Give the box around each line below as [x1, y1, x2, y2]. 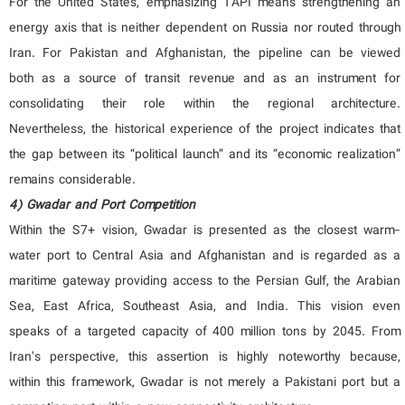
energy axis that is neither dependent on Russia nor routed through [9, 17, 400, 40]
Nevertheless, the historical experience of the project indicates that [9, 118, 400, 141]
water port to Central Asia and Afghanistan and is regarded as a [9, 245, 400, 268]
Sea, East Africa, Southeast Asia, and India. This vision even [9, 296, 400, 318]
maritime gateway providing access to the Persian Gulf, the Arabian [9, 270, 400, 293]
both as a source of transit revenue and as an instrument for [9, 68, 400, 90]
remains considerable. [9, 169, 136, 192]
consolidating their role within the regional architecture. [9, 93, 400, 116]
